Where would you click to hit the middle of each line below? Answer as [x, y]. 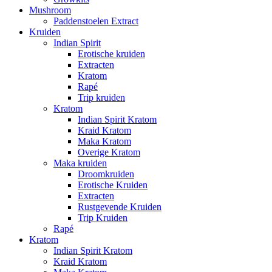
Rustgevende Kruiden [120, 207]
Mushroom [50, 10]
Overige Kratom [109, 152]
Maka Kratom [104, 141]
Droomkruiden [106, 174]
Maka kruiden [80, 163]
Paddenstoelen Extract [96, 21]
